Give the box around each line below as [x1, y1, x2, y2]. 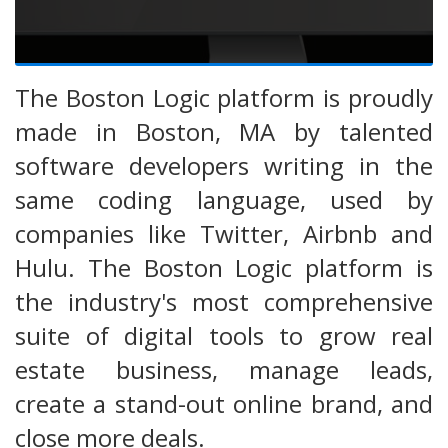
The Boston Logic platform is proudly [15, 81, 433, 115]
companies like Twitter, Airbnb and [15, 217, 433, 251]
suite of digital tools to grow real [15, 319, 433, 353]
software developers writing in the [15, 149, 433, 183]
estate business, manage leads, [15, 353, 433, 387]
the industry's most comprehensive [15, 285, 433, 319]
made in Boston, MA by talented [15, 115, 433, 149]
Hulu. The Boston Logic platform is [15, 251, 433, 285]
